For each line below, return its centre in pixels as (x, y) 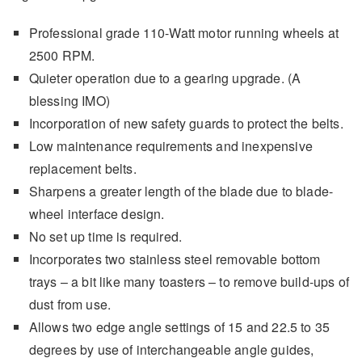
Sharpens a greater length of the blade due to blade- (181, 191)
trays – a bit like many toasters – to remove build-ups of (189, 281)
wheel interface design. (97, 213)
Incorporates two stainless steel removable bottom (175, 259)
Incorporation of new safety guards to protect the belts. (186, 123)
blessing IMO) (69, 100)
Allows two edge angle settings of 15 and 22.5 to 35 (179, 326)
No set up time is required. (105, 236)
